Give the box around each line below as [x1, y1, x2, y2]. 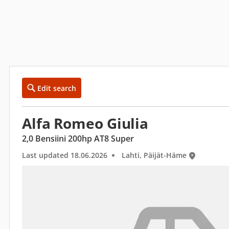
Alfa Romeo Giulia [22, 113, 149, 133]
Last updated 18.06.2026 [22, 150, 107, 160]
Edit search [37, 83, 76, 93]
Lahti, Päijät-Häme [122, 150, 187, 160]
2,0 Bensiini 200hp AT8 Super [22, 133, 134, 144]
